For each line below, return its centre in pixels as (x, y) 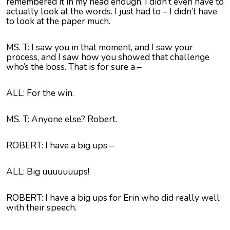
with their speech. (41, 208)
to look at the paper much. (58, 21)
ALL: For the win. (40, 93)
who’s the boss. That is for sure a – (74, 67)
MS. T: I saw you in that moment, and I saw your (100, 47)
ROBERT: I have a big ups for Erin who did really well (113, 198)
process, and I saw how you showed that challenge (108, 57)
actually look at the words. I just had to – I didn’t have (112, 12)
